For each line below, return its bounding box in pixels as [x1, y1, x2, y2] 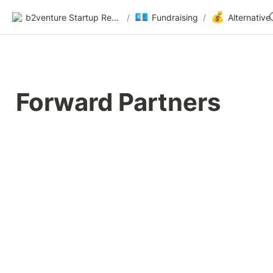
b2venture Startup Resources [112, 12, 119, 23]
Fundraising [152, 12, 198, 23]
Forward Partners [16, 87, 221, 117]
